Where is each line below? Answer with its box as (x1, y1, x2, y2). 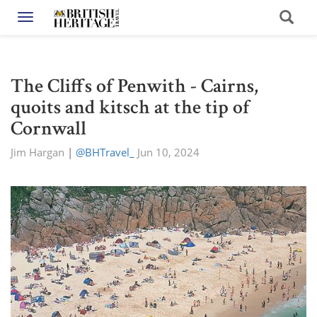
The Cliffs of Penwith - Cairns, (11, 73, 258, 99)
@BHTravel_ (76, 145, 134, 159)
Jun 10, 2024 (137, 145, 200, 159)
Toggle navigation (25, 12, 108, 25)
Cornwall (11, 115, 86, 142)
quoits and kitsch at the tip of (11, 94, 250, 120)
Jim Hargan (11, 145, 64, 159)
